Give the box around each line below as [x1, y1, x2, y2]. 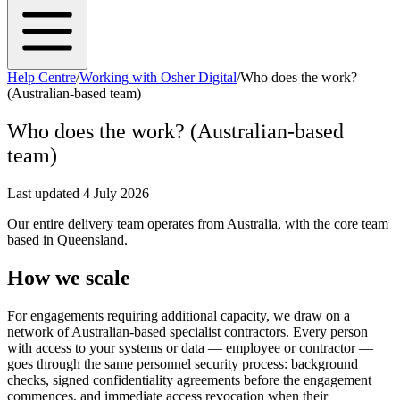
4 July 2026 [83, 185, 149, 201]
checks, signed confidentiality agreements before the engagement [7, 371, 371, 387]
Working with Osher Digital [79, 70, 237, 85]
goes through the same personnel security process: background [7, 355, 358, 371]
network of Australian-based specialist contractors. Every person [7, 323, 368, 339]
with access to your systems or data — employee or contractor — [7, 339, 373, 355]
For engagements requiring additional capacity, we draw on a [7, 307, 350, 323]
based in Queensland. [7, 231, 128, 247]
